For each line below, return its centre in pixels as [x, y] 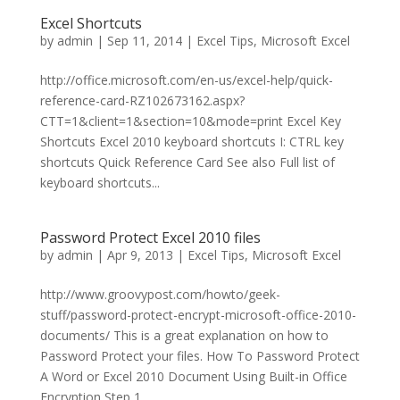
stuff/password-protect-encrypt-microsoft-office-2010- [198, 315]
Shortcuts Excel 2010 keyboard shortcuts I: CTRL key [192, 142]
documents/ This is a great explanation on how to [184, 335]
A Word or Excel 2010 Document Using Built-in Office [193, 376]
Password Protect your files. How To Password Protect [200, 356]
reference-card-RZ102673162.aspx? [142, 100]
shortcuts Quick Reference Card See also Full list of [187, 162]
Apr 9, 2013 [140, 255]
